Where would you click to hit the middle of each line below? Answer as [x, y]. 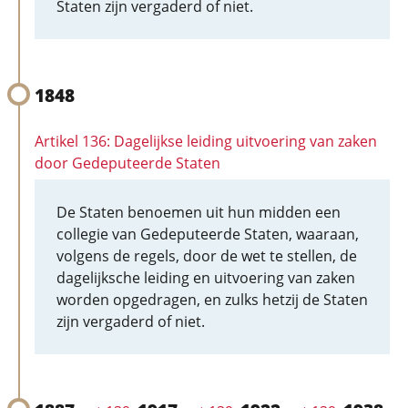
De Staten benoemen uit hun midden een [199, 212]
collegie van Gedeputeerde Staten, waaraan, [208, 234]
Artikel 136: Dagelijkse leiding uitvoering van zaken [206, 141]
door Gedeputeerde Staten [127, 163]
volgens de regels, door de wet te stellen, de [207, 256]
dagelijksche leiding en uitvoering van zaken [206, 278]
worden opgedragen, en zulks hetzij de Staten [212, 300]
